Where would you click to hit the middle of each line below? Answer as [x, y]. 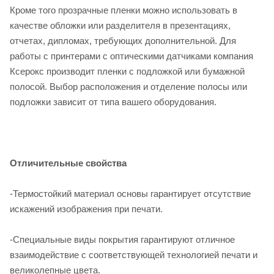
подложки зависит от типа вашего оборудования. [113, 102]
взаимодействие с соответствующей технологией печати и [134, 254]
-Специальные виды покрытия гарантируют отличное [122, 239]
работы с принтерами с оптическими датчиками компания [131, 56]
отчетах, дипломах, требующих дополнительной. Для [123, 40]
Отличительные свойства [68, 163]
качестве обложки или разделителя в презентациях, [120, 25]
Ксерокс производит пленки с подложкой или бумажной [127, 71]
